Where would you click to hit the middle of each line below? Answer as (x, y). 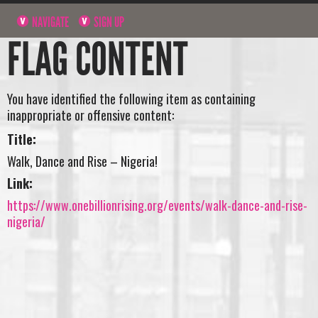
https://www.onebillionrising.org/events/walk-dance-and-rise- (157, 205)
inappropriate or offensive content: (91, 115)
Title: (22, 139)
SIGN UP (108, 22)
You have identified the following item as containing (131, 99)
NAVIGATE (50, 22)
